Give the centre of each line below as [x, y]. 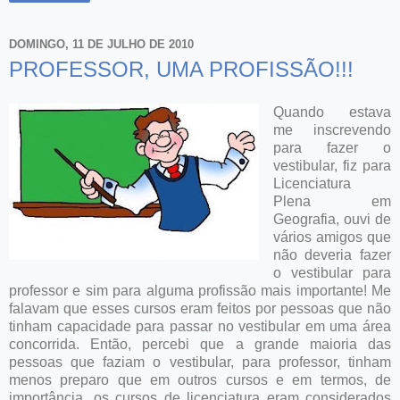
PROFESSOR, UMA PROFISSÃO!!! [181, 69]
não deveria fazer [332, 254]
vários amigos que [332, 237]
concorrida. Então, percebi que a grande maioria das [200, 344]
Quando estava [332, 112]
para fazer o [332, 147]
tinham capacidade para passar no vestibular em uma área [200, 326]
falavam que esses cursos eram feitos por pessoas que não [200, 308]
